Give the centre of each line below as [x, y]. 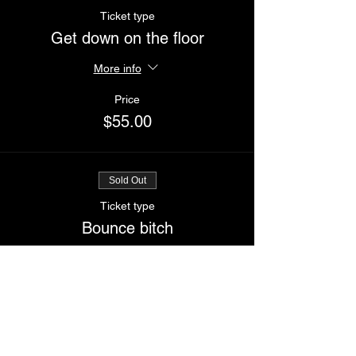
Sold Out [127, 180]
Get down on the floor [127, 38]
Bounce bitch [127, 228]
